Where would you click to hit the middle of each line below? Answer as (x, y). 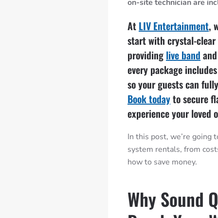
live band (183, 55)
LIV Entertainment (174, 26)
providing (147, 55)
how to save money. (162, 162)
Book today (149, 99)
